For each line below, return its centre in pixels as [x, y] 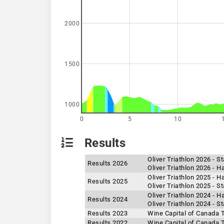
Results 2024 [107, 199]
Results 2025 [107, 181]
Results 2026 [107, 163]
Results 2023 [107, 213]
